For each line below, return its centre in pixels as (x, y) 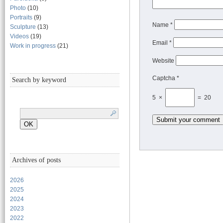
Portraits (21, 17)
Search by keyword (38, 80)
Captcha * (166, 78)
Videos (19, 36)
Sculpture (23, 27)
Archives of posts (35, 160)
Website (163, 61)
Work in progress (33, 46)
